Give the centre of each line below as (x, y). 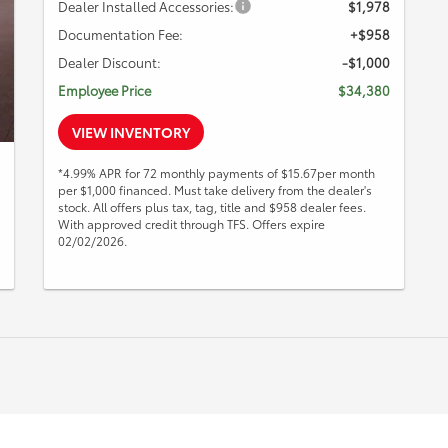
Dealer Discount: (109, 61)
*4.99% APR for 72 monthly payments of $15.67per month (216, 172)
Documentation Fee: (120, 33)
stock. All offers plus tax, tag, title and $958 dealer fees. (212, 206)
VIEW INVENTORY (131, 131)
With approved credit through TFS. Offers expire (191, 223)
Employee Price (104, 89)
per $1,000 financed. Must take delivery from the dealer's (215, 189)
